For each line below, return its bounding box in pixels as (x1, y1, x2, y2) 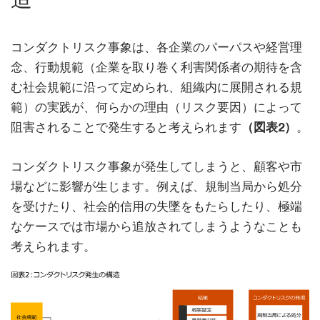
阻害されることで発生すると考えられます (11, 120, 241, 134)
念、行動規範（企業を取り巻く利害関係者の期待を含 (11, 60, 302, 74)
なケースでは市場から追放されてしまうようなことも (11, 219, 302, 234)
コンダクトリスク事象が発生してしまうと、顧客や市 (11, 159, 302, 174)
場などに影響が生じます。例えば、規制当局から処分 (11, 179, 302, 194)
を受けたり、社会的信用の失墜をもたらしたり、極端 (11, 199, 302, 214)
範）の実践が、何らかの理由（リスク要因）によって (11, 100, 302, 114)
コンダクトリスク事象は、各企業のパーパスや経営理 (11, 40, 302, 54)
